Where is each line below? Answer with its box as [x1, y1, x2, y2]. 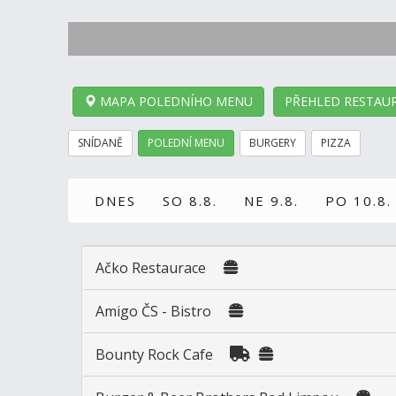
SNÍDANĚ [78, 135, 123, 151]
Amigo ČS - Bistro [95, 301, 211, 322]
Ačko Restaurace [95, 258, 209, 278]
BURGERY [249, 135, 296, 151]
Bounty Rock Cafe [95, 345, 213, 365]
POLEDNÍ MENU [148, 135, 225, 151]
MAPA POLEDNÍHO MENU [96, 93, 253, 110]
